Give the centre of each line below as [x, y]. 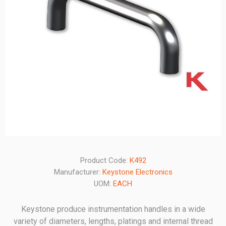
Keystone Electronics [137, 172]
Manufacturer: [77, 172]
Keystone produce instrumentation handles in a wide [113, 209]
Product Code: [104, 160]
